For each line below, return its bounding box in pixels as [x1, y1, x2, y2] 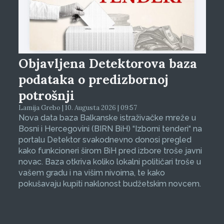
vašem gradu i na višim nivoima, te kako [18, 167, 165, 177]
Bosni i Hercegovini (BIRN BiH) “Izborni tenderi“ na [18, 123, 202, 133]
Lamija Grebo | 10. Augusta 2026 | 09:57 [18, 103, 137, 112]
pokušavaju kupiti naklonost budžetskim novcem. [18, 178, 201, 188]
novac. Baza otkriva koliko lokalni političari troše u [18, 156, 201, 166]
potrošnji [18, 87, 74, 103]
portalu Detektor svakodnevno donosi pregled [18, 134, 191, 144]
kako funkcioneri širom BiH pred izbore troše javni [18, 145, 202, 155]
